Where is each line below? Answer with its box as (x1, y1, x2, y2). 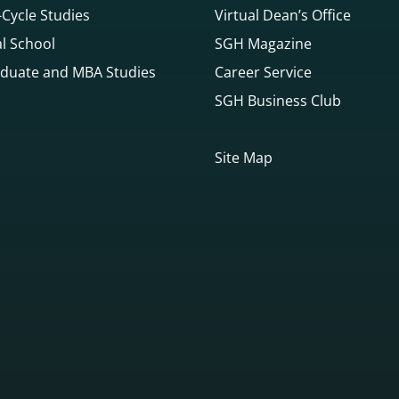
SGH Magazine (215, 33, 312, 53)
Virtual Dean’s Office (215, 4, 351, 25)
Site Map (215, 147, 273, 167)
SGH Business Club (215, 90, 341, 110)
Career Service (215, 61, 312, 82)
